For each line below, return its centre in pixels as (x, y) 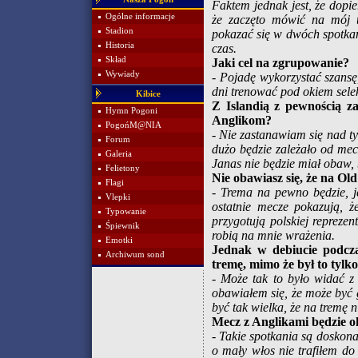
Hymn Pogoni (131, 111)
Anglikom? (242, 120)
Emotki (119, 240)
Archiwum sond (135, 255)
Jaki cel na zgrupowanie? (280, 63)
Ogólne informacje (140, 16)
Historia (120, 45)
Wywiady (123, 74)
